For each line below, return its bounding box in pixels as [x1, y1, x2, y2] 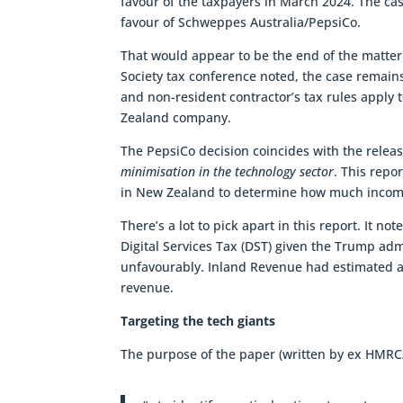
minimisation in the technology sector [121, 163, 335, 181]
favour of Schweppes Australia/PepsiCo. [121, 13, 362, 31]
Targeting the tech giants [121, 312, 276, 330]
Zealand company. [121, 109, 232, 127]
